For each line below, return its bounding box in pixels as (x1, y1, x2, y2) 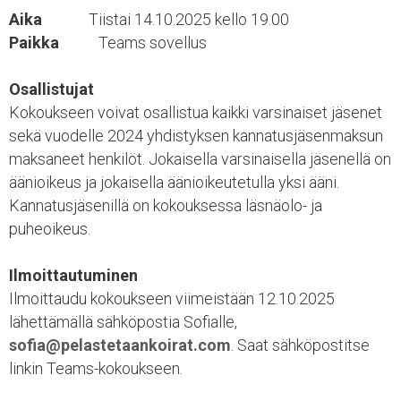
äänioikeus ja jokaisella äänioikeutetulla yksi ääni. (9, 173, 339, 192)
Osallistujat (9, 80, 94, 98)
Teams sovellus (59, 33, 207, 52)
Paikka (9, 33, 59, 52)
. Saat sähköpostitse (231, 336, 370, 354)
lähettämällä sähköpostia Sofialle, (9, 312, 237, 331)
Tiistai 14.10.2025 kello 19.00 (85, 10, 289, 29)
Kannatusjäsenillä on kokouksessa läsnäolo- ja (9, 196, 322, 215)
